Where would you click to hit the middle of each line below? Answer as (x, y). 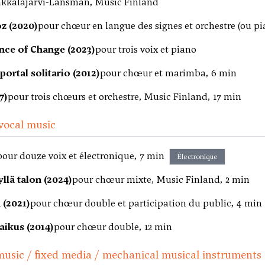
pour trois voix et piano (146, 49)
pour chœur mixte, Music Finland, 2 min (161, 180)
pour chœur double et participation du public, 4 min (146, 203)
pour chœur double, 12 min (113, 227)
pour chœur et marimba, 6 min (168, 73)
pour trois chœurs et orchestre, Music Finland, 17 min (125, 97)
